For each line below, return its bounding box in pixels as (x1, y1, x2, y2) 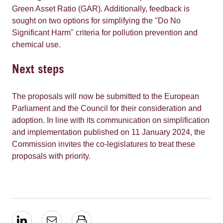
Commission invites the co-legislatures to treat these (12, 140, 195, 148)
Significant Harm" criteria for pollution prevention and (12, 28, 198, 37)
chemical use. (12, 40, 61, 49)
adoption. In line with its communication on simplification (12, 116, 210, 124)
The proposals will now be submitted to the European (12, 92, 199, 101)
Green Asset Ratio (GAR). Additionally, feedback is (12, 4, 190, 13)
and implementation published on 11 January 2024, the (12, 128, 205, 136)
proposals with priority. (12, 152, 91, 160)
